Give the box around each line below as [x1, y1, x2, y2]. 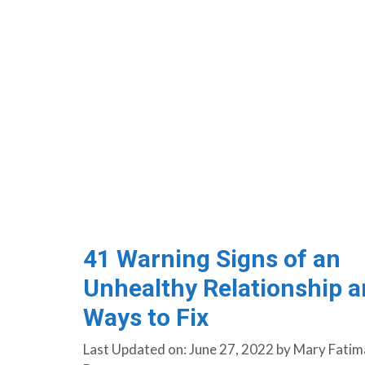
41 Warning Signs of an [82, 244, 341, 273]
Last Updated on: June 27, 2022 [82, 341, 274, 358]
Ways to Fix [82, 302, 209, 332]
